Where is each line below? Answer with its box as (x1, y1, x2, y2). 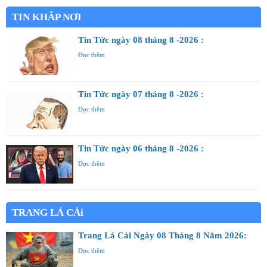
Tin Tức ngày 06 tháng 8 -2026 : (78, 143, 204, 153)
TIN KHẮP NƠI (12, 11, 82, 23)
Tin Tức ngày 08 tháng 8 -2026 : (78, 35, 204, 45)
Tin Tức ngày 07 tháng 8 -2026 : (78, 89, 204, 99)
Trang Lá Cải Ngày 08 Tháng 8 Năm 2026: (78, 230, 247, 240)
